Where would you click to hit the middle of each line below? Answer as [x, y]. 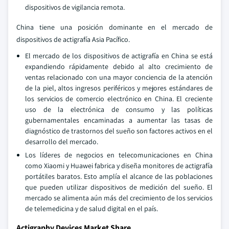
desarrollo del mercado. [62, 142]
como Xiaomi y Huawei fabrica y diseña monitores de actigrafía [119, 166]
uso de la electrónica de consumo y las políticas [119, 109]
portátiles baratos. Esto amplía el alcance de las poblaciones [119, 176]
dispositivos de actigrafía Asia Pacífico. [73, 39]
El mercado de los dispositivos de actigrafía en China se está [119, 56]
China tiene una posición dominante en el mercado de [114, 27]
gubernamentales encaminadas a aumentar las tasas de [119, 120]
